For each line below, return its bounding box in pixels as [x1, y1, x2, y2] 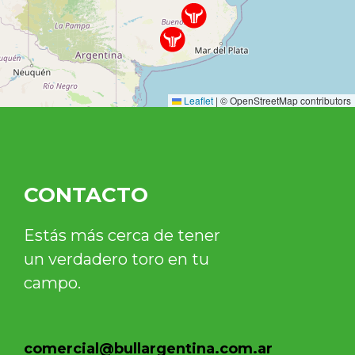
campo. [24, 273, 81, 292]
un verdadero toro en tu [24, 249, 209, 269]
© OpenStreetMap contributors [218, 93, 351, 107]
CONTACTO [24, 181, 148, 208]
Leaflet [181, 93, 213, 107]
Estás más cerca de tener [24, 225, 220, 245]
